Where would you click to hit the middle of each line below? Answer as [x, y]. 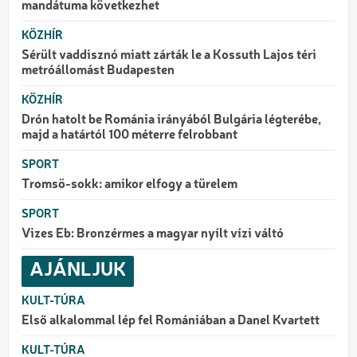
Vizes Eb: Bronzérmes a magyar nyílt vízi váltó [153, 235]
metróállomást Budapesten [98, 71]
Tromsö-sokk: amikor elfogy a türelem [129, 185]
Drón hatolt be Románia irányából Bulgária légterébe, [171, 121]
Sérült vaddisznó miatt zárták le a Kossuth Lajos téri [169, 56]
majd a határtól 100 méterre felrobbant [129, 136]
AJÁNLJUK [78, 271]
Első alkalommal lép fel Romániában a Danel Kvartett [171, 322]
